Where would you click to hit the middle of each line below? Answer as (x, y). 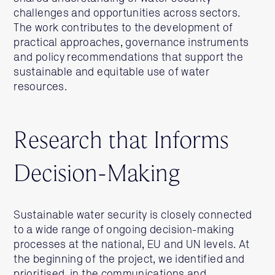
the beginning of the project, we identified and (129, 260)
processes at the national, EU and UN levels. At (132, 245)
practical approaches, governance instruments (131, 43)
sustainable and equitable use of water (112, 72)
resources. (40, 87)
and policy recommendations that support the (128, 58)
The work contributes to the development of (123, 28)
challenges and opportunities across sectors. (127, 14)
